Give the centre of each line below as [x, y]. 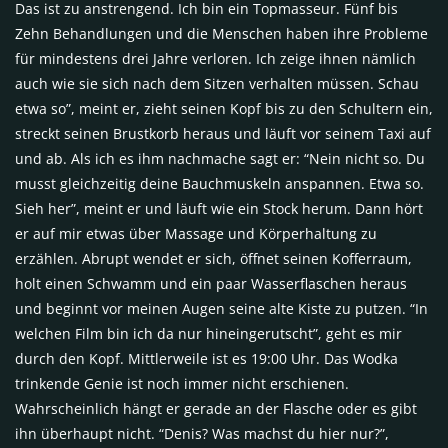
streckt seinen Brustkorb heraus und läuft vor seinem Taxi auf [223, 134]
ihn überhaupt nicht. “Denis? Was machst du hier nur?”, [202, 434]
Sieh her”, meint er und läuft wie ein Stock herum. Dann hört [219, 209]
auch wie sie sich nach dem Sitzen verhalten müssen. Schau [217, 84]
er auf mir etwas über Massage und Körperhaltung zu [196, 234]
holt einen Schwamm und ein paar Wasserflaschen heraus [211, 284]
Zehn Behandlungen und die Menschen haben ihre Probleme [221, 34]
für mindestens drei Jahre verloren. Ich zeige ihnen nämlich [215, 59]
